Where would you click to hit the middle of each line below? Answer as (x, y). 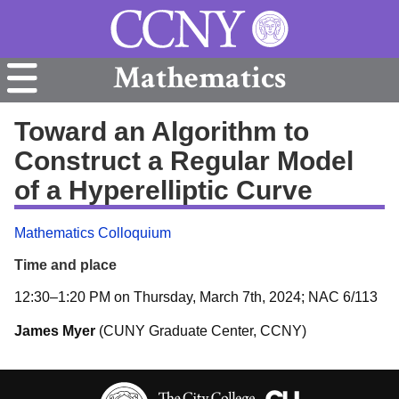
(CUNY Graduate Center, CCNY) (201, 331)
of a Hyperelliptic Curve (163, 190)
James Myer (55, 331)
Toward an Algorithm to (162, 131)
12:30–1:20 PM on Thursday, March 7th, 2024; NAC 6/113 (196, 297)
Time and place (65, 265)
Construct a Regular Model (184, 160)
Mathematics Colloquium (93, 233)
